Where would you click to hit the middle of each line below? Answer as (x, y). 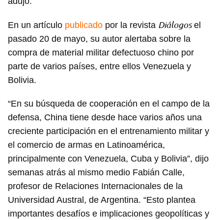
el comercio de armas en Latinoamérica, (86, 145)
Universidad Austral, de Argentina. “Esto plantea (102, 200)
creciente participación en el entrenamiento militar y (109, 131)
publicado (84, 25)
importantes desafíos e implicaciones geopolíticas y (109, 214)
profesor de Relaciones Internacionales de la (95, 186)
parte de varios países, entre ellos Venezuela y (99, 67)
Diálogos (175, 25)
